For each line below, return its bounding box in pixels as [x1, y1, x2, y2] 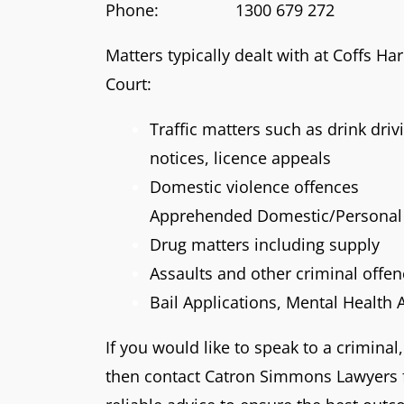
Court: [106, 72, 151, 95]
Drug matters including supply [150, 233, 380, 255]
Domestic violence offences [150, 175, 359, 197]
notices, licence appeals [150, 146, 331, 169]
